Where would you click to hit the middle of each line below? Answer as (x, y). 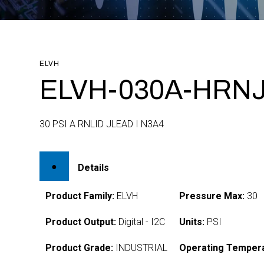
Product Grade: (80, 248)
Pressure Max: (212, 196)
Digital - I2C (141, 222)
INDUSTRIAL (141, 248)
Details (94, 167)
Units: (192, 222)
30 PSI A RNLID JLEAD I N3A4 (102, 124)
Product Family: (80, 196)
